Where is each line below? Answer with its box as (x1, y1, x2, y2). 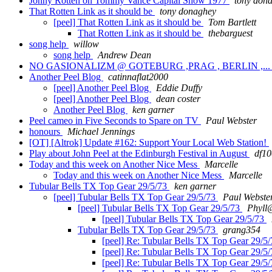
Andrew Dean (98, 50, 151, 61)
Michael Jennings (67, 126, 135, 137)
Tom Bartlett (208, 17, 256, 28)
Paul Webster (206, 115, 257, 126)
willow (73, 39, 99, 50)
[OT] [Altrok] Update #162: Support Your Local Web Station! (29, 137, 269, 148)
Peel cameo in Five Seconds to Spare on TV (29, 115, 201, 126)
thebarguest (208, 28, 253, 39)
